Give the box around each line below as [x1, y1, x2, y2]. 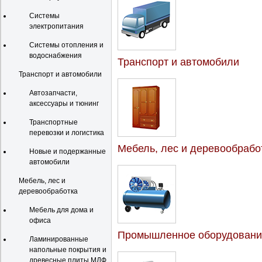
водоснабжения [29, 51, 82, 60]
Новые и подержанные [29, 147, 106, 156]
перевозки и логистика [29, 129, 104, 137]
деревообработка [19, 187, 78, 195]
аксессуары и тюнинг [29, 99, 99, 108]
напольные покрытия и [29, 246, 106, 254]
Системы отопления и [29, 41, 104, 49]
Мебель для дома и [29, 206, 94, 214]
